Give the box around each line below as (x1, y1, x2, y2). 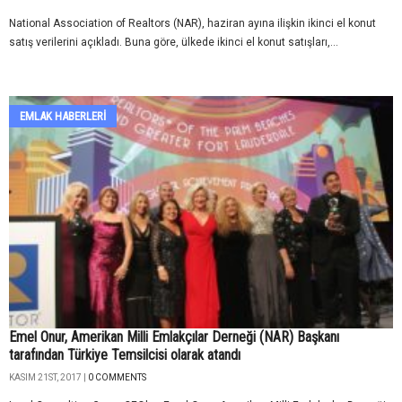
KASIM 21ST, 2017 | (9, 371, 88, 382)
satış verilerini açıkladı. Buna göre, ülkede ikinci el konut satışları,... (9, 36, 338, 49)
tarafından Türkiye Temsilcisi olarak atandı (9, 345, 240, 363)
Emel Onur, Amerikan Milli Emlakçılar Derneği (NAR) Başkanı (9, 328, 339, 345)
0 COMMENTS (88, 371, 146, 382)
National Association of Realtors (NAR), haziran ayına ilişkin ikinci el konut (9, 17, 376, 31)
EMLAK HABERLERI (20, 109, 106, 124)
